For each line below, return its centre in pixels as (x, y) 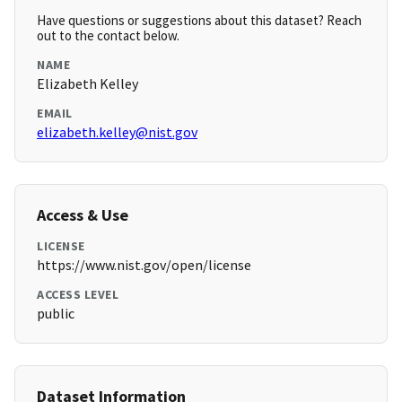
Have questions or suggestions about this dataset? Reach (199, 21)
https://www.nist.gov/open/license (144, 265)
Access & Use (83, 215)
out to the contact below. (108, 36)
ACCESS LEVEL (78, 295)
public (56, 314)
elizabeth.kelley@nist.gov (117, 132)
